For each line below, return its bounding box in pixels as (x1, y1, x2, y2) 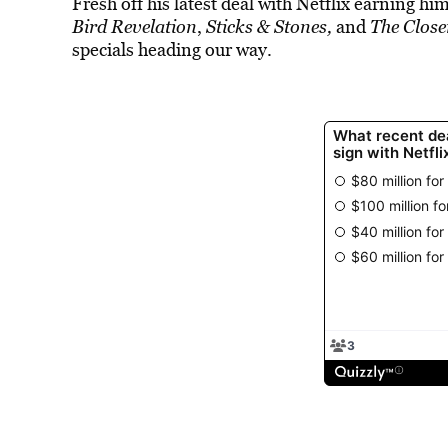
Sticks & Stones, (205, 14, 332, 39)
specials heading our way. (71, 37, 276, 62)
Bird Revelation (71, 14, 197, 39)
